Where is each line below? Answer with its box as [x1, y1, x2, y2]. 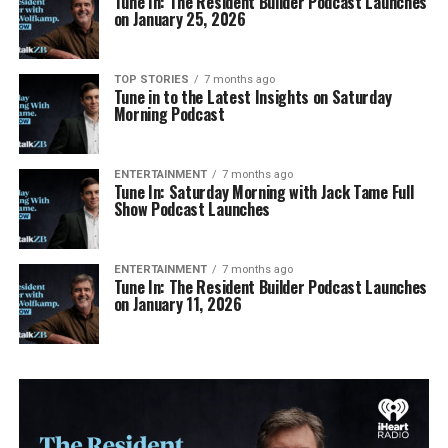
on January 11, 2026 [113, 291, 242, 316]
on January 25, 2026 [113, 6, 246, 31]
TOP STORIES [113, 72, 189, 86]
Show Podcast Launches [113, 196, 270, 221]
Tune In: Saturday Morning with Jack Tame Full [113, 179, 414, 204]
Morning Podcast [113, 101, 225, 126]
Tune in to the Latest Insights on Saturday [113, 84, 392, 109]
